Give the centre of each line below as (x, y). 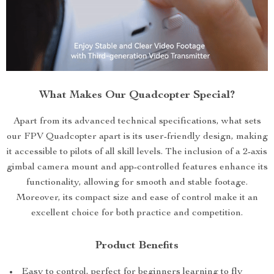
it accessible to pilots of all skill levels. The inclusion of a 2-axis (137, 153)
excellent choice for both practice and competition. (137, 214)
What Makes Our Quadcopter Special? (137, 96)
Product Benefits (137, 246)
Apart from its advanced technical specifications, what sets (137, 122)
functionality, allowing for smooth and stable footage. (137, 183)
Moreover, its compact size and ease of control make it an (137, 198)
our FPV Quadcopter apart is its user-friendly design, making (137, 137)
